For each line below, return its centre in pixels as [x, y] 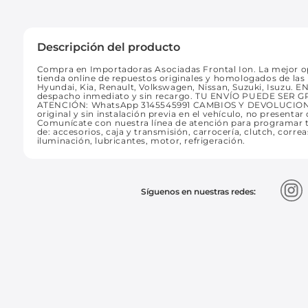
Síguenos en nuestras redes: [199, 191]
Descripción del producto [108, 47]
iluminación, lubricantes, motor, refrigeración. [141, 140]
